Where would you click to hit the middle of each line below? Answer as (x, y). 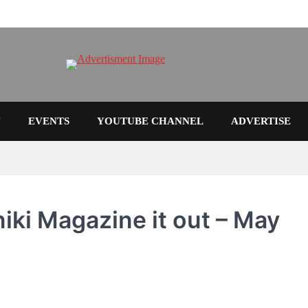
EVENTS (49, 121)
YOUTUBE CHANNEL (150, 121)
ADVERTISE (261, 121)
